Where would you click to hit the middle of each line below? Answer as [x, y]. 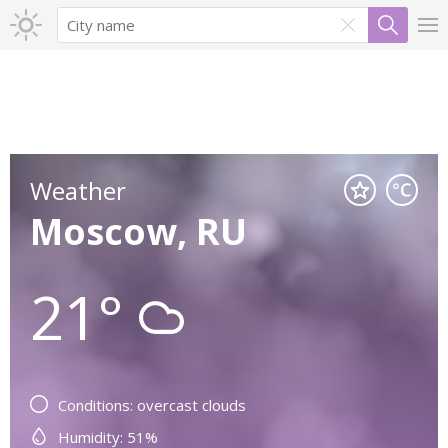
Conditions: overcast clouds [152, 405]
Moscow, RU [138, 231]
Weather [78, 190]
